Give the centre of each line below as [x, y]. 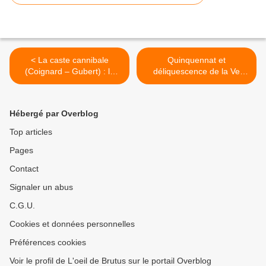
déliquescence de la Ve [197, 72]
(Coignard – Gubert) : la [69, 72]
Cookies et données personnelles [72, 224]
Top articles [31, 132]
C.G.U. [22, 206]
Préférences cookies [48, 243]
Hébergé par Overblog [54, 114]
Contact [24, 169]
